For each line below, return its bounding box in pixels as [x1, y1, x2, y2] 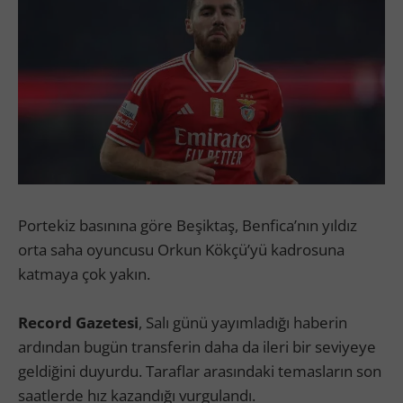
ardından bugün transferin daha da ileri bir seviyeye [18, 336, 376, 357]
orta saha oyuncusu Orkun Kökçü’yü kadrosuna [18, 238, 345, 260]
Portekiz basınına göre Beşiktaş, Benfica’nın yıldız [18, 214, 357, 236]
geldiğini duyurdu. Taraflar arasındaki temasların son [18, 360, 381, 381]
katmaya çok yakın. [18, 263, 150, 284]
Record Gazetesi [18, 311, 139, 333]
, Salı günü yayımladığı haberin [139, 311, 347, 333]
